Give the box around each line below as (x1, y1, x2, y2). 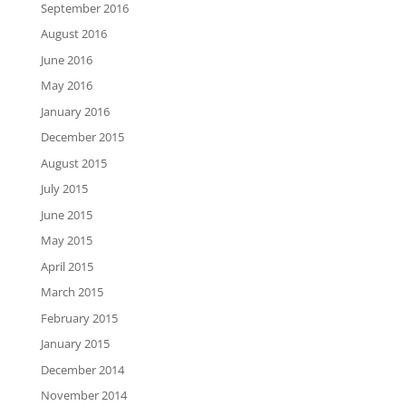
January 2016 (40, 102, 110, 120)
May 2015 (40, 232, 92, 249)
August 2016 (40, 25, 107, 43)
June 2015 (40, 206, 92, 223)
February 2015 (40, 309, 118, 326)
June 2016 (40, 51, 92, 68)
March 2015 (40, 284, 103, 301)
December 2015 (40, 129, 124, 146)
